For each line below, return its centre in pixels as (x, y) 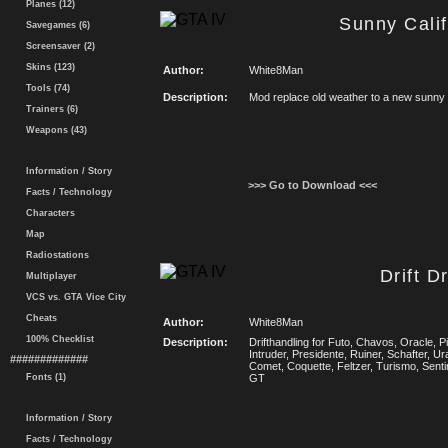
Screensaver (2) (57, 46)
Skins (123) (47, 67)
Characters (47, 213)
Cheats (38, 318)
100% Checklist (57, 339)
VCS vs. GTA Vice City (73, 297)
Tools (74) (45, 88)
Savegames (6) (55, 25)
